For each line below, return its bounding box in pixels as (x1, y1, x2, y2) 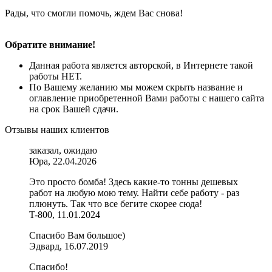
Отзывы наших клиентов (5, 124, 109, 135)
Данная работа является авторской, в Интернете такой (29, 60, 253, 71)
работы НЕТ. (29, 71, 82, 82)
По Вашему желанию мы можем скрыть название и (29, 82, 243, 93)
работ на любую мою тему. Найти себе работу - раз (29, 188, 239, 199)
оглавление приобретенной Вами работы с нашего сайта (29, 93, 264, 104)
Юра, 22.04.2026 (29, 156, 97, 167)
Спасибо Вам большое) (29, 230, 125, 241)
